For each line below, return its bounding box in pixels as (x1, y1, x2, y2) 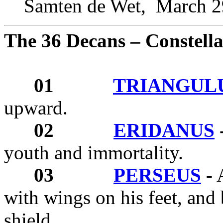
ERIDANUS (113, 119, 215, 141)
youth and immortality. (4, 141, 183, 163)
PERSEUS (113, 164, 201, 186)
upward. (4, 97, 68, 118)
